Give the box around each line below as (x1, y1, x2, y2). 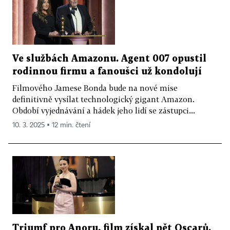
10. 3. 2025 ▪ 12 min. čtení (12, 122, 90, 129)
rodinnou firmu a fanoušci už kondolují (12, 67, 202, 76)
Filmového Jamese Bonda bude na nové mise (12, 83, 178, 93)
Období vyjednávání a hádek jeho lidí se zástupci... (12, 106, 195, 116)
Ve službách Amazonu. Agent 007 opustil (12, 54, 206, 64)
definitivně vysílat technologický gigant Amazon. (12, 94, 195, 104)
